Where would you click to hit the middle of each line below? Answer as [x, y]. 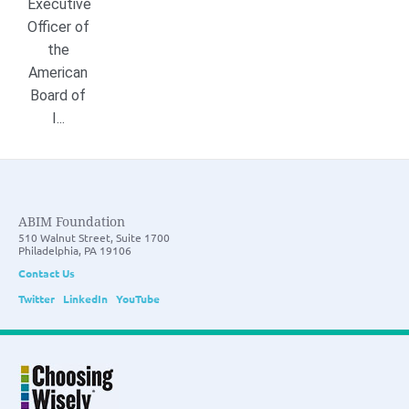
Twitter [37, 299]
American [58, 73]
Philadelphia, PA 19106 [75, 251]
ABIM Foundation [72, 222]
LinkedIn [85, 299]
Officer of [58, 27]
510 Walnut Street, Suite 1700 [94, 238]
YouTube [138, 299]
